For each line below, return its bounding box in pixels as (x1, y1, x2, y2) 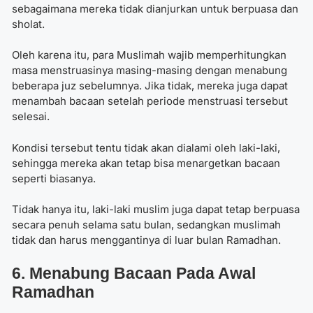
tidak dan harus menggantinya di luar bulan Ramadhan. (12, 233, 281, 247)
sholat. (12, 17, 45, 31)
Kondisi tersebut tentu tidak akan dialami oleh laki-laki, (12, 140, 280, 154)
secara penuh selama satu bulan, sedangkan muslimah (12, 218, 281, 232)
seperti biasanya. (12, 171, 96, 185)
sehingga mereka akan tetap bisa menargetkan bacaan (12, 156, 280, 170)
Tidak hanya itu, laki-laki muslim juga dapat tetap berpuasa (12, 203, 300, 217)
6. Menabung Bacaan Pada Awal (12, 263, 256, 282)
